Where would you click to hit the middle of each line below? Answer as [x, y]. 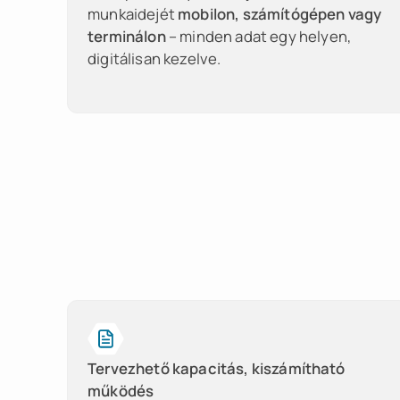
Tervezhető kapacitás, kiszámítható [217, 368]
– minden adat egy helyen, [258, 37]
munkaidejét [133, 14]
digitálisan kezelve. [154, 59]
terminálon [127, 37]
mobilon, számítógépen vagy [280, 14]
